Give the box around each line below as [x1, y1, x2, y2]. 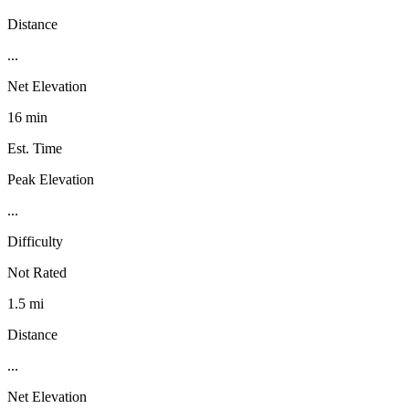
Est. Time [7, 140, 62, 156]
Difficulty [7, 233, 63, 249]
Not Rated [7, 264, 67, 280]
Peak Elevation [7, 171, 94, 187]
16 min [7, 109, 47, 125]
